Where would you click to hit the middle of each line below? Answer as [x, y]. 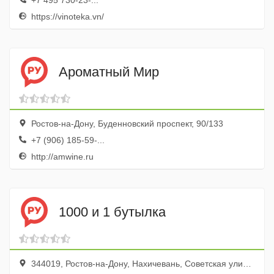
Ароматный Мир [109, 72]
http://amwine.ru [61, 157]
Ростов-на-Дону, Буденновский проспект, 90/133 [126, 124]
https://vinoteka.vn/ [66, 17]
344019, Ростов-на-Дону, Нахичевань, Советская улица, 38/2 [136, 264]
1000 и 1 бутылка [112, 212]
